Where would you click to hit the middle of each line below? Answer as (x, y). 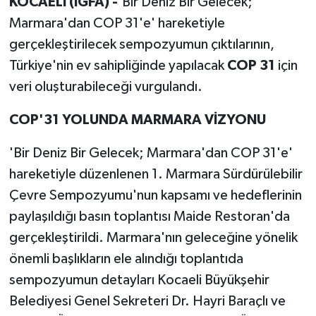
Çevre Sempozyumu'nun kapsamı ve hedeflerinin (155, 196)
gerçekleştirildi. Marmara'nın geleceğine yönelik (153, 238)
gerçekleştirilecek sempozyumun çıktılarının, (141, 45)
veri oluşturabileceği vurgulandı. (105, 87)
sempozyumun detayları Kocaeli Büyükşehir (139, 280)
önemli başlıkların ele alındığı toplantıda (126, 259)
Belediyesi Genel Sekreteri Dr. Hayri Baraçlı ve (147, 302)
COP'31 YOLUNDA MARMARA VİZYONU (137, 120)
